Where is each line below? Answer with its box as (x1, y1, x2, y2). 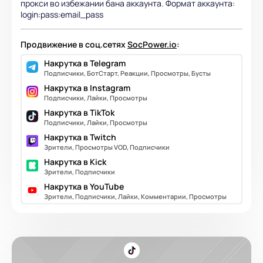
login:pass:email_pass (21, 8, 103, 20)
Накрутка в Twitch (44, 131, 116, 143)
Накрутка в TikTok (44, 106, 114, 118)
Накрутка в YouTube (44, 180, 124, 192)
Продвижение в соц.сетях (21, 38, 127, 50)
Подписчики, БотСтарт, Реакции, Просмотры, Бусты (44, 68, 211, 77)
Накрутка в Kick (44, 156, 106, 167)
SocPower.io (127, 38, 177, 50)
